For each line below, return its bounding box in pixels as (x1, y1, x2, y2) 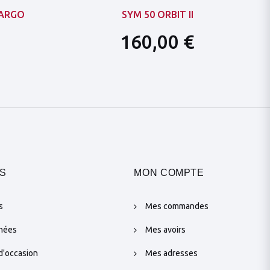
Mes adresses (145, 248, 198, 259)
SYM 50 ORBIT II (121, 9, 193, 20)
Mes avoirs (145, 225, 186, 235)
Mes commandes (145, 201, 209, 212)
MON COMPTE (134, 168, 204, 178)
